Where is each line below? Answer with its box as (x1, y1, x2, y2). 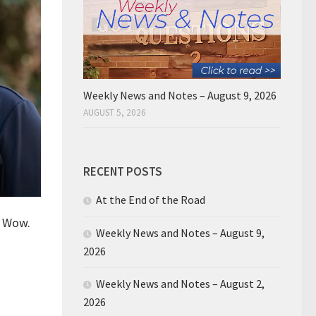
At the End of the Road (96, 192, 205, 207)
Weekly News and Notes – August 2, (96, 276, 265, 291)
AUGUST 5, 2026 (83, 106, 146, 119)
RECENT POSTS (83, 163, 162, 179)
